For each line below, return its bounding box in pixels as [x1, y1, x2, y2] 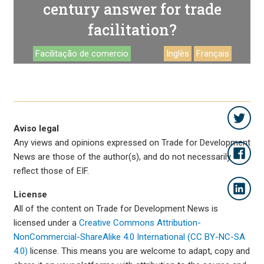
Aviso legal [14, 123, 59, 134]
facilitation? [87, 20, 177, 39]
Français [196, 48, 230, 59]
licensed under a [14, 217, 79, 228]
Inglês [166, 48, 190, 59]
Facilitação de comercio [35, 48, 128, 59]
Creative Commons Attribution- [79, 217, 201, 228]
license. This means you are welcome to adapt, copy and [28, 246, 250, 256]
